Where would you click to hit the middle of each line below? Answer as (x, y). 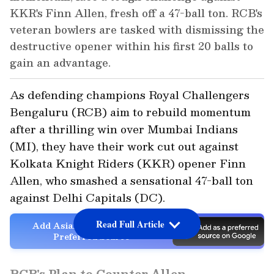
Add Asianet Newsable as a (91, 225)
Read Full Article (130, 224)
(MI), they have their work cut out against (124, 146)
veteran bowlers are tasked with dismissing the (137, 30)
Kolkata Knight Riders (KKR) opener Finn (128, 163)
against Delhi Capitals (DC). (87, 198)
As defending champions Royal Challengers (130, 95)
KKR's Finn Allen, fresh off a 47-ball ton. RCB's (136, 13)
